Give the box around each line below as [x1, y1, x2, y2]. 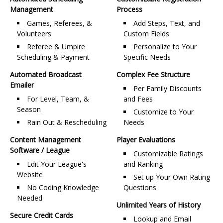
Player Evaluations [116, 135, 175, 144]
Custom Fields [123, 29, 169, 38]
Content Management [10, 135, 81, 144]
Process [116, 4, 142, 14]
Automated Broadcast [10, 70, 82, 79]
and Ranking [123, 159, 163, 169]
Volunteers [17, 29, 51, 38]
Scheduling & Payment [17, 52, 90, 62]
